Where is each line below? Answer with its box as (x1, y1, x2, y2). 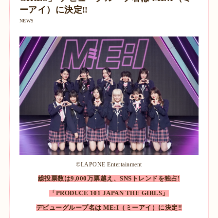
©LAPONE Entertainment (76, 161, 142, 168)
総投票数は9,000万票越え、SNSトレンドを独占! (37, 175, 180, 182)
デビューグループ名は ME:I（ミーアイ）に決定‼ (36, 204, 182, 212)
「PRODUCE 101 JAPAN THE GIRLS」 (49, 189, 169, 197)
